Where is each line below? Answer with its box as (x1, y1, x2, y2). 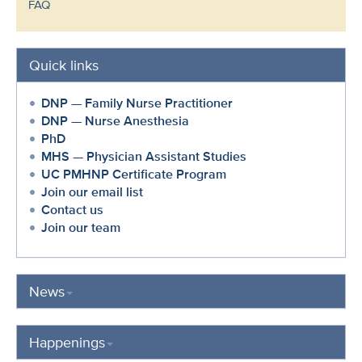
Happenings (29, 332, 105, 352)
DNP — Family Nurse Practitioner (41, 94, 233, 112)
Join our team (41, 218, 120, 237)
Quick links (29, 55, 99, 75)
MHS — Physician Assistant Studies (41, 147, 246, 166)
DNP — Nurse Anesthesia (41, 112, 189, 130)
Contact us (41, 200, 103, 219)
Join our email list (41, 183, 143, 201)
